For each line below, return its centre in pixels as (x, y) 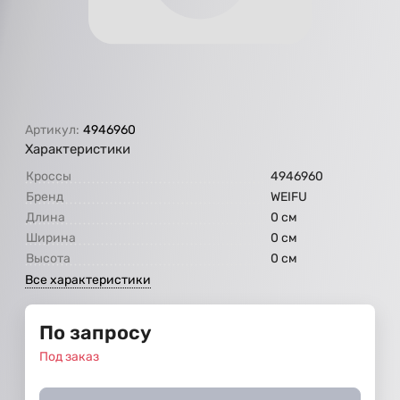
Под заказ (69, 356)
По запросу (96, 332)
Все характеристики (88, 279)
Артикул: (52, 129)
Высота (48, 258)
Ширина (51, 237)
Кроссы (49, 176)
